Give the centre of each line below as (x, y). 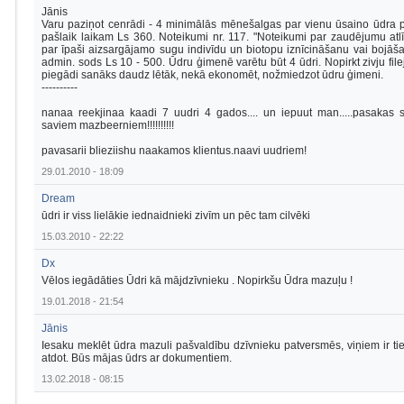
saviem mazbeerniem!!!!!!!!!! (108, 125)
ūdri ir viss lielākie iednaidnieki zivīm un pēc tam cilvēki (176, 216)
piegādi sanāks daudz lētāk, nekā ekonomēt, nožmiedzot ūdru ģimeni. (212, 75)
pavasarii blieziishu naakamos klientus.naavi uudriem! (174, 151)
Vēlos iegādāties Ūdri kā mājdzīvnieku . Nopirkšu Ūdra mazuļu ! (197, 280)
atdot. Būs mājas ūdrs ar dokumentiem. (137, 358)
